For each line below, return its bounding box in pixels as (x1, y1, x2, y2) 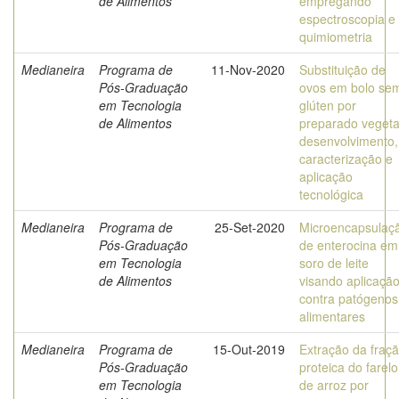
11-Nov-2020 (211, 61, 285, 78)
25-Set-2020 (215, 218, 285, 236)
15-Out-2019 (213, 340, 285, 358)
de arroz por (299, 376, 369, 394)
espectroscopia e (299, 10, 395, 28)
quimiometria (299, 28, 372, 45)
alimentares (299, 307, 365, 325)
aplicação (299, 167, 353, 185)
